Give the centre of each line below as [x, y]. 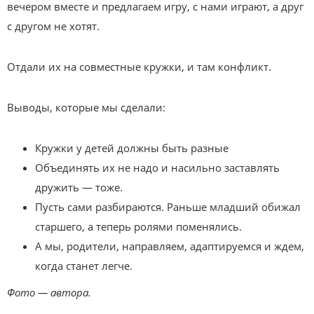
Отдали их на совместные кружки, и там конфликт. [139, 67]
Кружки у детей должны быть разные [132, 148]
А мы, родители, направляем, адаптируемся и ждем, [170, 246]
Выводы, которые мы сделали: [86, 108]
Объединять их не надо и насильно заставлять [157, 168]
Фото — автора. [49, 293]
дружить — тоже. [79, 187]
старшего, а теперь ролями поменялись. [138, 227]
